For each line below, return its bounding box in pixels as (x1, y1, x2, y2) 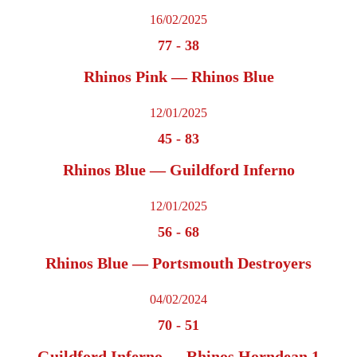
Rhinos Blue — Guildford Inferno (62, 161, 295, 179)
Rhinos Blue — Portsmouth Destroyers (45, 254, 312, 273)
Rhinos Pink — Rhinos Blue (83, 68, 274, 86)
